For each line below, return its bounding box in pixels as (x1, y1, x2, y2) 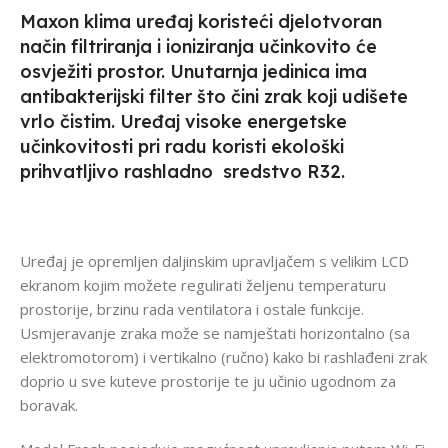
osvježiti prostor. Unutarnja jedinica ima (20, 60, 367, 84)
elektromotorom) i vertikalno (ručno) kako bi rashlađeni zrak (20, 347, 427, 368)
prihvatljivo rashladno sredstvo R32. (20, 160, 345, 184)
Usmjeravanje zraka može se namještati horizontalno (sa (20, 323, 410, 344)
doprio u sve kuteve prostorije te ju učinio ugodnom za (20, 371, 396, 392)
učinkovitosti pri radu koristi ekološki (20, 135, 344, 159)
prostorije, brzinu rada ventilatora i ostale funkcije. (20, 299, 364, 320)
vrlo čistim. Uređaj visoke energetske (20, 110, 347, 134)
